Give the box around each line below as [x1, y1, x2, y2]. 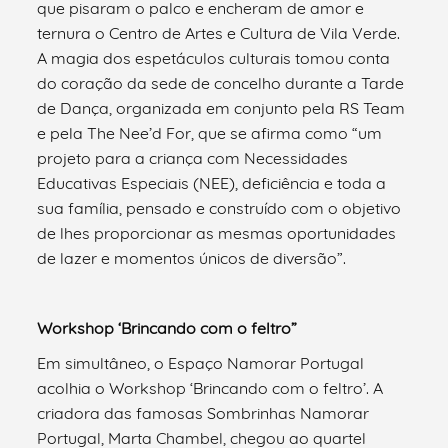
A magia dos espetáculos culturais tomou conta [37, 47, 391, 68]
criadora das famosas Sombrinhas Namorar [37, 402, 370, 423]
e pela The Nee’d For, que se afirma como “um [37, 122, 383, 143]
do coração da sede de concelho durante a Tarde [37, 72, 405, 93]
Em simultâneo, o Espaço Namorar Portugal [37, 352, 365, 373]
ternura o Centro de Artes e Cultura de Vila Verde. [37, 22, 401, 43]
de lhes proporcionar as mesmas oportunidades [37, 222, 397, 243]
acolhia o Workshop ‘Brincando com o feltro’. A [37, 377, 384, 398]
